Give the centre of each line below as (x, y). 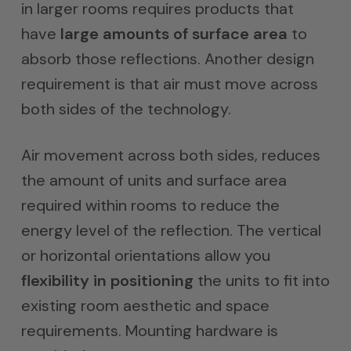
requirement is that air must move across (169, 84)
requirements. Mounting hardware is (149, 331)
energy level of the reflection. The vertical (171, 231)
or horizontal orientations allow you (145, 256)
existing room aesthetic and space (145, 306)
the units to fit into (261, 281)
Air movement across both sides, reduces (170, 156)
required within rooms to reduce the (150, 206)
